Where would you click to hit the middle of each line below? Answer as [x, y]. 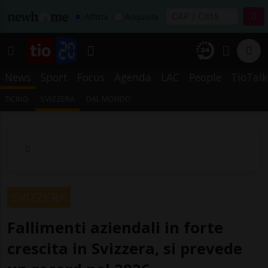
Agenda [133, 77]
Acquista [141, 16]
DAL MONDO [109, 99]
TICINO [17, 99]
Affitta [96, 16]
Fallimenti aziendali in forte [115, 227]
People [205, 77]
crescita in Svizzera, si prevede [125, 248]
